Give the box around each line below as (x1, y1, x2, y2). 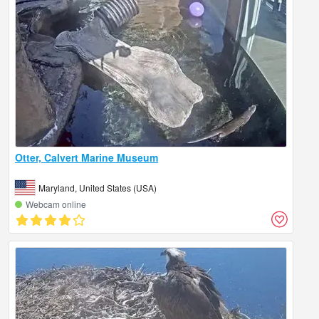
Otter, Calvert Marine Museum (15, 150, 158, 164)
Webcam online (26, 197, 86, 210)
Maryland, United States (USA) (38, 181, 157, 194)
